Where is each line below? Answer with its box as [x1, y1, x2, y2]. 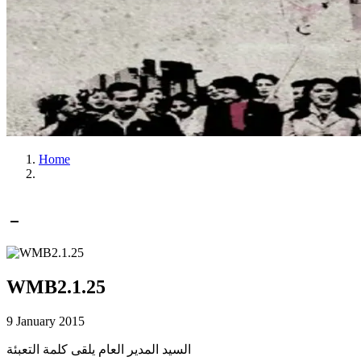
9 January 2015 [6, 313, 85, 328]
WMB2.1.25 [6, 276, 106, 297]
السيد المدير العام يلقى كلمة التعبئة [6, 342, 191, 356]
